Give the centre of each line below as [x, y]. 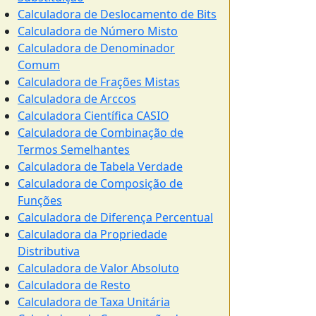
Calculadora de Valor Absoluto [98, 268]
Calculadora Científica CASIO [93, 116]
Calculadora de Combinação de [101, 133]
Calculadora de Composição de [100, 183]
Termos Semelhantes [74, 150]
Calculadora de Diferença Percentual [115, 217]
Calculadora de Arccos [77, 99]
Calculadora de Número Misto [98, 31]
